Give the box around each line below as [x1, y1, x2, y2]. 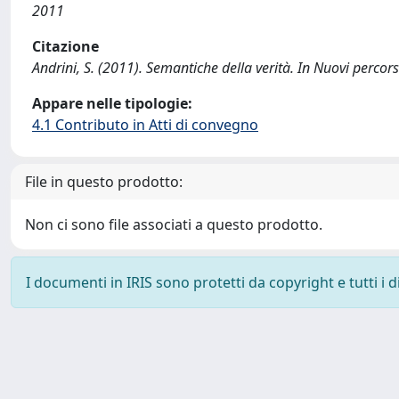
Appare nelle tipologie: [32, 94, 192, 113]
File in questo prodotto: [25, 172, 183, 191]
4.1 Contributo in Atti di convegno [32, 115, 258, 134]
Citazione [32, 37, 99, 56]
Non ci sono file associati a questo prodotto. [25, 215, 322, 234]
